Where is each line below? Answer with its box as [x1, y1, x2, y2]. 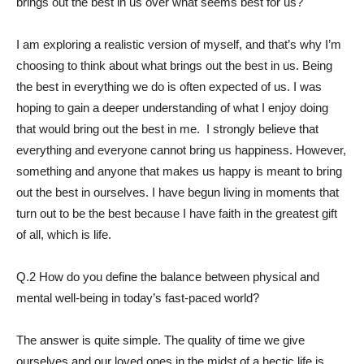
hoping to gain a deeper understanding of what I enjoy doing [16, 101, 328, 115]
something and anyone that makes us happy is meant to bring [16, 164, 342, 178]
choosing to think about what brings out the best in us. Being [16, 58, 332, 72]
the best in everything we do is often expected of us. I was [16, 80, 322, 93]
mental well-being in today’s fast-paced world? [16, 291, 259, 305]
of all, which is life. [16, 227, 111, 241]
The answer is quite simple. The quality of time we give [16, 333, 305, 347]
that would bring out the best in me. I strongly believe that [16, 122, 318, 136]
